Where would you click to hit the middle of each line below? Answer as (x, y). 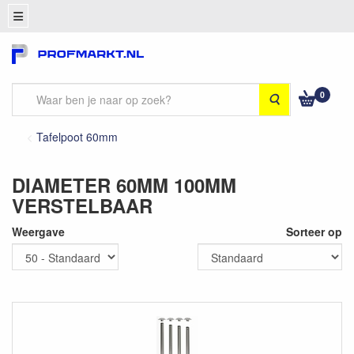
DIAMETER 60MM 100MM (124, 185)
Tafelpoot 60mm (77, 137)
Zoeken (298, 98)
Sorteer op (314, 232)
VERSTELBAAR (82, 205)
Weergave (38, 232)
